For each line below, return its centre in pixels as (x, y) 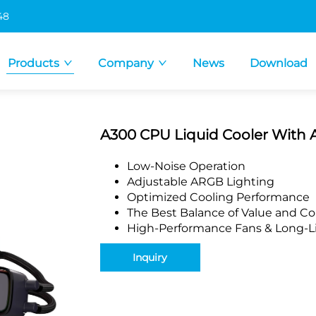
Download (279, 63)
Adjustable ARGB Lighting (200, 182)
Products (34, 63)
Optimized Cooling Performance (218, 197)
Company (126, 63)
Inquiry (150, 257)
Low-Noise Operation (186, 166)
